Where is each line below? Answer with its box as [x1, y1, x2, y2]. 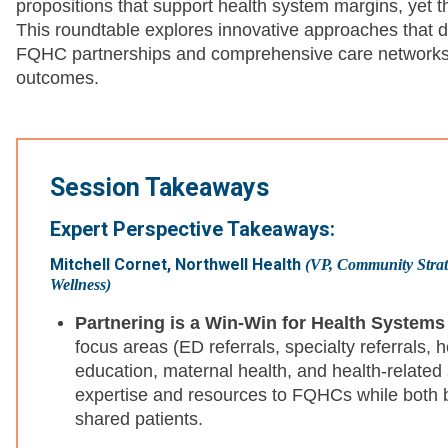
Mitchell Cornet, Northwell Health [50, 255, 305, 275]
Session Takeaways [50, 173, 269, 203]
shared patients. [75, 409, 203, 430]
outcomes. [16, 68, 99, 89]
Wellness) [50, 276, 111, 294]
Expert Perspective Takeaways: [50, 217, 335, 242]
